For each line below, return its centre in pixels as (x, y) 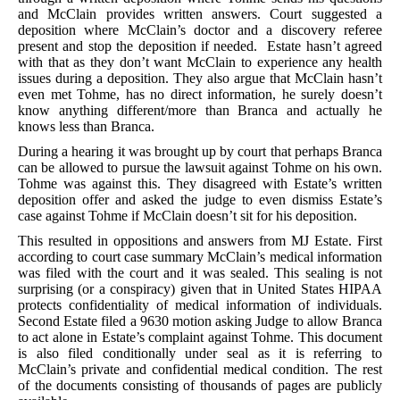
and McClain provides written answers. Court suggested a (200, 14)
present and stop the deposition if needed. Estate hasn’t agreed (200, 46)
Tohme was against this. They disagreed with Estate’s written (200, 183)
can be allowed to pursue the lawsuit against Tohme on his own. (200, 167)
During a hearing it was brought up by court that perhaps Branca (200, 151)
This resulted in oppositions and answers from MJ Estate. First (200, 241)
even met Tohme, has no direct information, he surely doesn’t (200, 94)
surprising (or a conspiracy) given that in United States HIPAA (200, 289)
